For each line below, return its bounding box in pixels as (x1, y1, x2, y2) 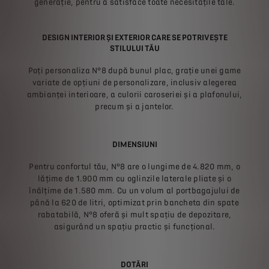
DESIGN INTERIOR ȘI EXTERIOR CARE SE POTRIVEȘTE (41, 32, 228, 42)
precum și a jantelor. (95, 101, 174, 111)
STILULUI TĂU (109, 43, 160, 53)
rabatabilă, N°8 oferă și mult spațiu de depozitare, (37, 210, 232, 219)
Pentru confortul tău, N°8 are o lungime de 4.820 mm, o (29, 162, 240, 171)
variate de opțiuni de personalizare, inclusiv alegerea (32, 77, 237, 87)
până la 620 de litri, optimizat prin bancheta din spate (30, 198, 239, 207)
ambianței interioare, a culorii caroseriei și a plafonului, (26, 89, 243, 99)
